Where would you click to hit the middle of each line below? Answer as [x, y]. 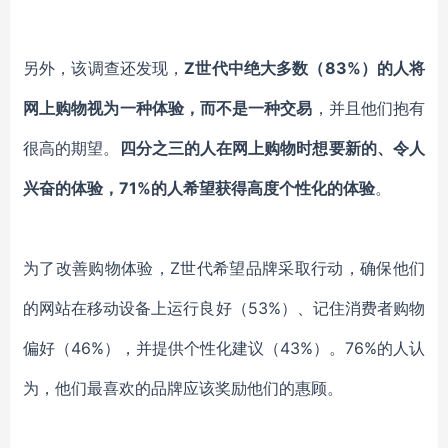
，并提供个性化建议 [192, 348]
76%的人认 [385, 348]
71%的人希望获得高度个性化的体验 [247, 188]
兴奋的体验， [71, 188]
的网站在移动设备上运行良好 [127, 308]
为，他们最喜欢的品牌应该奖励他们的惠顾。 [183, 388]
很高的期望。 [71, 148]
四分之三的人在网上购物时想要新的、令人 [272, 148]
